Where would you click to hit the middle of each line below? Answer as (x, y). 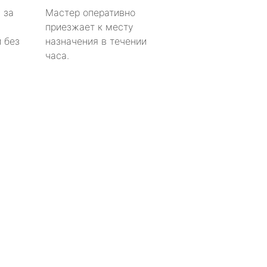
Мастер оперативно (90, 12)
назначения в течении (96, 41)
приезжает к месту (89, 27)
